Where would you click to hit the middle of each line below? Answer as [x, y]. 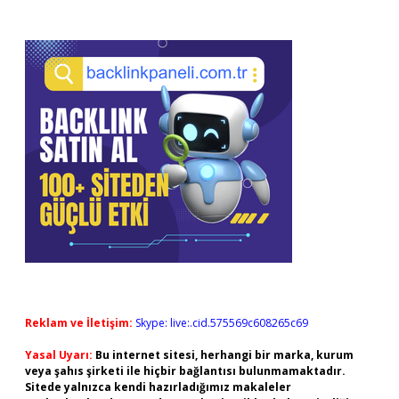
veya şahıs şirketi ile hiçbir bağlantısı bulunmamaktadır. [185, 371]
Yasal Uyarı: [59, 355]
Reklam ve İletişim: [79, 323]
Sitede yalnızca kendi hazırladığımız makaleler [158, 387]
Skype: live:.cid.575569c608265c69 [222, 323]
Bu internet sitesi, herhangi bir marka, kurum [224, 355]
